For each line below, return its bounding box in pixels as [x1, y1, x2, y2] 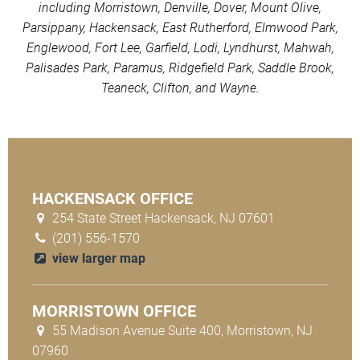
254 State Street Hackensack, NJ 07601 [48, 210, 275, 226]
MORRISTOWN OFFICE [32, 301, 196, 321]
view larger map [48, 250, 145, 266]
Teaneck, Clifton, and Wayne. [100, 80, 260, 96]
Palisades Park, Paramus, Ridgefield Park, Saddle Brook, [26, 59, 334, 76]
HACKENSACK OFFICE [32, 188, 193, 208]
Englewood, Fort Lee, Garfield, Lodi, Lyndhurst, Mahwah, [26, 39, 334, 55]
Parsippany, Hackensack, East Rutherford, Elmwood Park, [22, 19, 338, 35]
